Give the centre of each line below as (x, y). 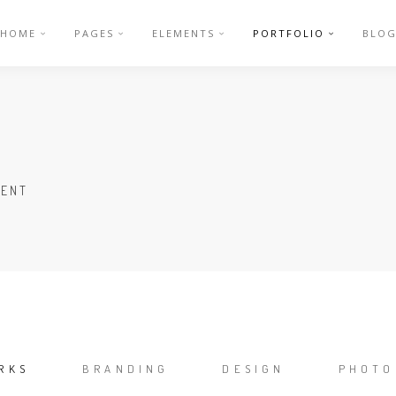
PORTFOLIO (289, 33)
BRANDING (126, 369)
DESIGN (254, 369)
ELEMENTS (183, 33)
